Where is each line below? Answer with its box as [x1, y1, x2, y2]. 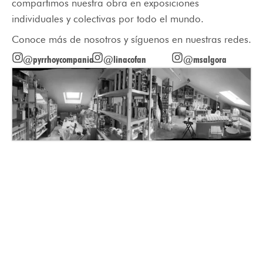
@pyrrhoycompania [23, 53, 95, 66]
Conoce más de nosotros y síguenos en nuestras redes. [12, 33, 251, 45]
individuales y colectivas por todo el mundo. [12, 13, 204, 25]
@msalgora [183, 53, 227, 66]
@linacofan [103, 53, 146, 66]
